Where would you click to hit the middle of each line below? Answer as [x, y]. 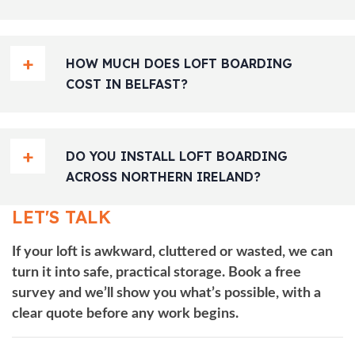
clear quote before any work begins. [125, 313]
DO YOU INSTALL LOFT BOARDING [177, 156]
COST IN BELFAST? [127, 84]
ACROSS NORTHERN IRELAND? [163, 176]
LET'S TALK [61, 217]
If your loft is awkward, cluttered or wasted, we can [172, 252]
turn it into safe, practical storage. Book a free [157, 272]
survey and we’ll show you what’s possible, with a [166, 293]
